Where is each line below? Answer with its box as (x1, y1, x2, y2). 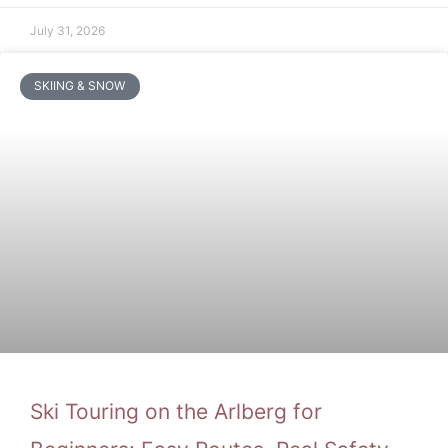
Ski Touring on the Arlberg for (30, 398, 322, 424)
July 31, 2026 (30, 23, 105, 39)
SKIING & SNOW (34, 78, 126, 94)
